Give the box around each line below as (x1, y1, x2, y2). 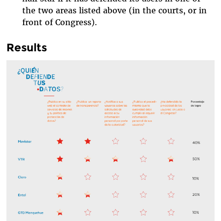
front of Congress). (22, 17, 97, 27)
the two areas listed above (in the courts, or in (22, 5, 207, 15)
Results (6, 40, 47, 55)
